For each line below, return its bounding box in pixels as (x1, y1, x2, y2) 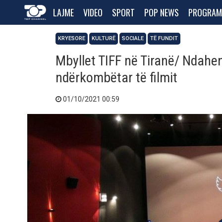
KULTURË (92, 35, 115, 42)
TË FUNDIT (150, 35, 178, 42)
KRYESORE (58, 35, 85, 42)
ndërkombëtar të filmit (55, 69, 177, 86)
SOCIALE (122, 35, 144, 42)
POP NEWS (144, 6, 179, 19)
